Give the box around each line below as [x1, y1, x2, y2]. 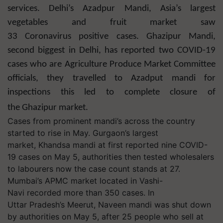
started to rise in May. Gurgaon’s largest [7, 128, 158, 138]
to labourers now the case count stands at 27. [7, 164, 180, 174]
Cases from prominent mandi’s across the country [7, 116, 195, 126]
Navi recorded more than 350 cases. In [7, 188, 154, 198]
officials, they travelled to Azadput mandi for [7, 74, 216, 83]
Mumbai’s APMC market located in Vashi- [7, 176, 163, 186]
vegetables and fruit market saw [7, 18, 216, 27]
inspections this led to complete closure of [7, 88, 216, 97]
